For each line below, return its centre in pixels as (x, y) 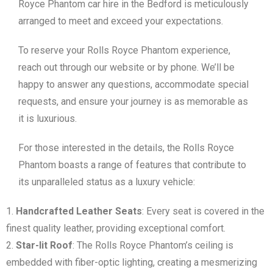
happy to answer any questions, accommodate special (133, 85)
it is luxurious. (48, 119)
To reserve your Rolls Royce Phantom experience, (124, 51)
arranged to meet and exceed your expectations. (121, 21)
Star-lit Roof (44, 246)
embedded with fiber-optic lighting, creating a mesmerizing (132, 263)
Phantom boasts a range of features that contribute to (132, 165)
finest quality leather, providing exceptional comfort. (116, 229)
